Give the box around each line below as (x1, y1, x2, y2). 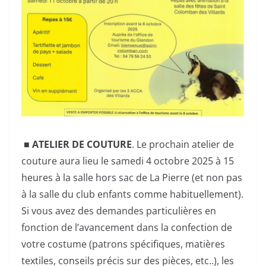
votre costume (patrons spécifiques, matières (21, 237, 225, 251)
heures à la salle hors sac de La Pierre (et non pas (21, 170, 242, 184)
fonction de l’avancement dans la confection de (21, 220, 232, 234)
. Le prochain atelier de (132, 137, 234, 151)
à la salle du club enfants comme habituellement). (21, 187, 243, 201)
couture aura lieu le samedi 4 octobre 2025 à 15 (21, 154, 234, 167)
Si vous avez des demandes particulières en (21, 204, 216, 217)
